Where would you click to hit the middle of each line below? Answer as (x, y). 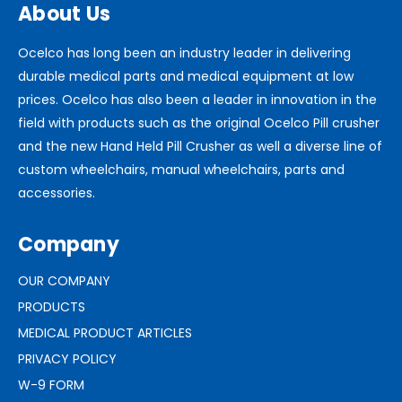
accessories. (57, 192)
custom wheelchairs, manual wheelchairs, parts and (181, 169)
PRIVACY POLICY (67, 358)
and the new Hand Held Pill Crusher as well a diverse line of (200, 146)
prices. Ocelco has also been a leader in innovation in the (197, 99)
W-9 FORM (51, 385)
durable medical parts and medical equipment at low (186, 76)
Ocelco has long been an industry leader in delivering (184, 52)
